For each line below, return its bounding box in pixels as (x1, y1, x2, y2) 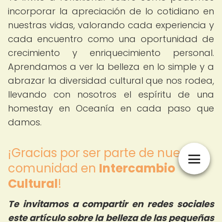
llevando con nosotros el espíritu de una (8, 88, 214, 101)
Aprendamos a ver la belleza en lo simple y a (8, 60, 214, 73)
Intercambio (99, 160, 175, 176)
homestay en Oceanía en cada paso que (8, 102, 214, 114)
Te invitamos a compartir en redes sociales (8, 198, 214, 210)
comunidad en (8, 160, 99, 176)
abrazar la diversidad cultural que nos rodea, (8, 74, 214, 87)
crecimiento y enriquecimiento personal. (8, 47, 214, 59)
